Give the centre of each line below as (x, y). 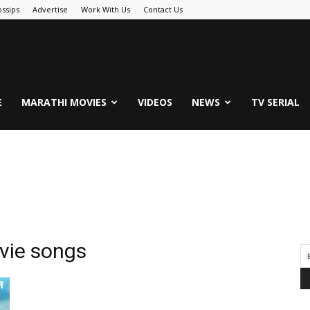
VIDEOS (155, 102)
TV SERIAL (275, 102)
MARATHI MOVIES (64, 102)
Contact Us (163, 9)
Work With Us (106, 9)
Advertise (50, 9)
